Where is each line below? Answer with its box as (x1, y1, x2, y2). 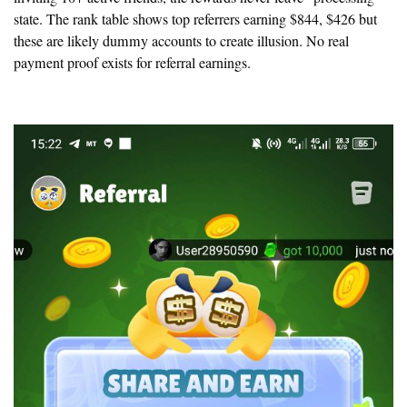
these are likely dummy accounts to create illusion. (14, 31, 306, 52)
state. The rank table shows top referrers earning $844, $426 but (14, 9, 377, 30)
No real (306, 31, 349, 52)
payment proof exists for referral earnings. (14, 53, 251, 74)
